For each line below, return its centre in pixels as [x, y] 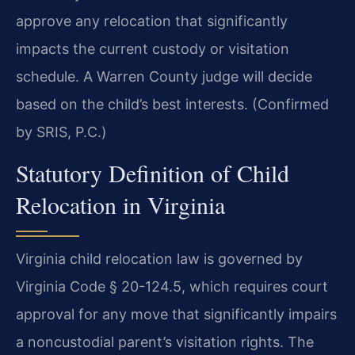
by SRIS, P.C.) [61, 132]
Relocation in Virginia [120, 205]
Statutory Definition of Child [153, 173]
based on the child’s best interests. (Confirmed [172, 104]
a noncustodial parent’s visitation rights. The [165, 342]
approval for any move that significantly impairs [176, 315]
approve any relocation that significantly [152, 21]
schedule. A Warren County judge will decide [164, 76]
